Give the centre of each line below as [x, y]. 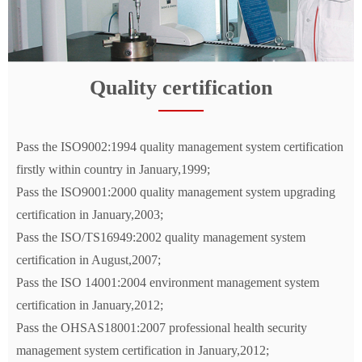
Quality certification [181, 88]
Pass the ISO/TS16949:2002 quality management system [161, 238]
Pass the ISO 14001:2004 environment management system [168, 283]
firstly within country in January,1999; [113, 170]
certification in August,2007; [88, 260]
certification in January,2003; [90, 215]
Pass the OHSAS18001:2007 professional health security [162, 328]
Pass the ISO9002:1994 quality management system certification [180, 147]
